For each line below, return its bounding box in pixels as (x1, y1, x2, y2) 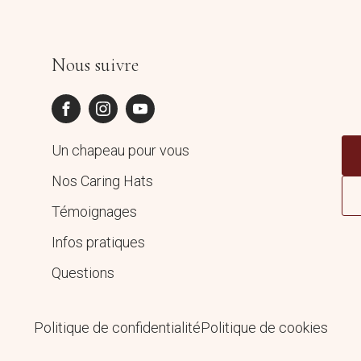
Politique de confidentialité (33, 318, 201, 336)
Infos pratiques (51, 233, 145, 251)
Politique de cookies (200, 318, 328, 336)
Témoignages (51, 202, 137, 220)
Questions (51, 263, 114, 281)
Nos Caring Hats (51, 172, 153, 189)
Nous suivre (51, 52, 139, 77)
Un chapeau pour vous (51, 141, 189, 159)
